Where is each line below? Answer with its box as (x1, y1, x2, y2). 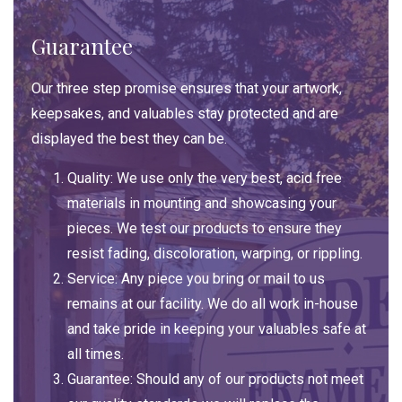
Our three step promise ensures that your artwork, (31, 80, 342, 98)
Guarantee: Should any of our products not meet (67, 371, 363, 389)
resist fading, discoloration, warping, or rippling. (67, 245, 363, 263)
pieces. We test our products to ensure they (67, 220, 342, 238)
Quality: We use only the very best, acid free (67, 170, 342, 188)
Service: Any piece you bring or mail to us (67, 270, 325, 288)
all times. (67, 345, 124, 363)
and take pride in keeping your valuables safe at (67, 320, 366, 338)
